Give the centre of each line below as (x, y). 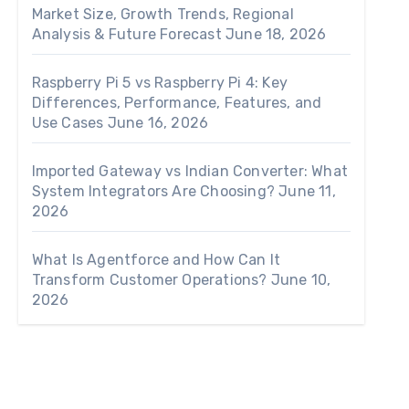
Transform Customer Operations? (149, 280)
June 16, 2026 (158, 123)
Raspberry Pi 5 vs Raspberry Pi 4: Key (160, 83)
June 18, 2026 (276, 35)
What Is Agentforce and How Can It (156, 260)
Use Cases (68, 123)
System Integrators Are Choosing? (153, 192)
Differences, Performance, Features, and (177, 103)
